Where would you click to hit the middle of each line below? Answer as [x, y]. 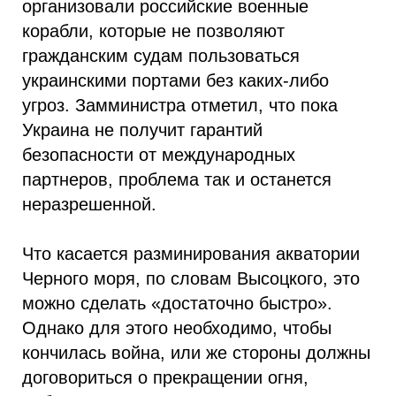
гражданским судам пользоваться [161, 56]
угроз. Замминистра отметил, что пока [180, 106]
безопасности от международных [159, 155]
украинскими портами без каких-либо [175, 81]
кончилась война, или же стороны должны [196, 353]
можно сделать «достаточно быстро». [177, 304]
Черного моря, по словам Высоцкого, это [191, 279]
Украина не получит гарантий [142, 130]
